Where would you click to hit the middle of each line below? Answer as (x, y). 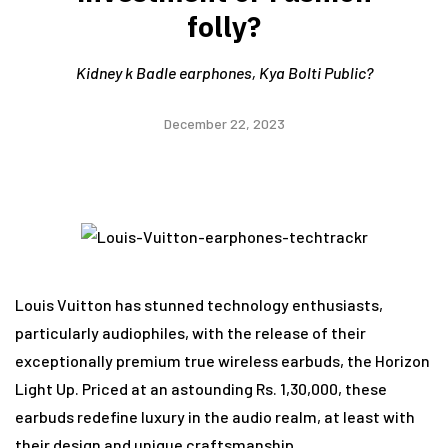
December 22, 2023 (224, 123)
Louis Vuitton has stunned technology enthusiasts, (199, 304)
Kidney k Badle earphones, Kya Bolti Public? (224, 72)
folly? (224, 26)
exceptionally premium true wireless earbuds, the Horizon (222, 360)
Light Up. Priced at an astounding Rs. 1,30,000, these (201, 388)
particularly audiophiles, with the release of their (190, 332)
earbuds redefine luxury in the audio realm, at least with (215, 416)
